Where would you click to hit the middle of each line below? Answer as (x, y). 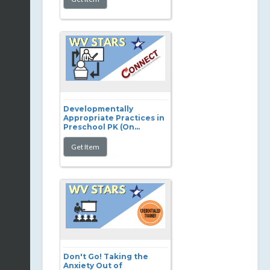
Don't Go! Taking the (106, 256)
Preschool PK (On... (102, 127)
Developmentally (98, 109)
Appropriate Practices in (114, 118)
